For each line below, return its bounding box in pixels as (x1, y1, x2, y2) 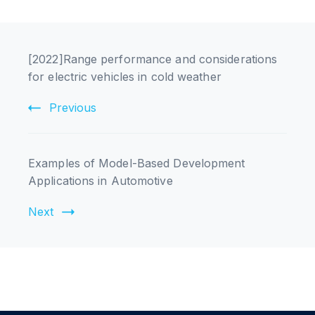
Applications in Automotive (28, 173, 173, 188)
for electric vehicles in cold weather (28, 69, 221, 84)
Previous (49, 100, 96, 115)
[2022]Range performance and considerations (28, 51, 278, 66)
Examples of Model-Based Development (28, 155, 245, 170)
